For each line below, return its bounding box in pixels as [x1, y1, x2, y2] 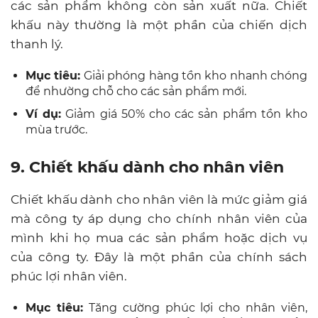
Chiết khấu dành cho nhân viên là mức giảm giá [11, 192, 307, 207]
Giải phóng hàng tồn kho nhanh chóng [80, 68, 307, 82]
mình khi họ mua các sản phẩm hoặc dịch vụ [11, 230, 307, 245]
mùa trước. [26, 122, 87, 136]
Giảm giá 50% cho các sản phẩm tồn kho [61, 106, 308, 121]
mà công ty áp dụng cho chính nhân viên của [11, 211, 307, 226]
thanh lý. [11, 36, 63, 51]
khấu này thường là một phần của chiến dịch [11, 17, 307, 32]
